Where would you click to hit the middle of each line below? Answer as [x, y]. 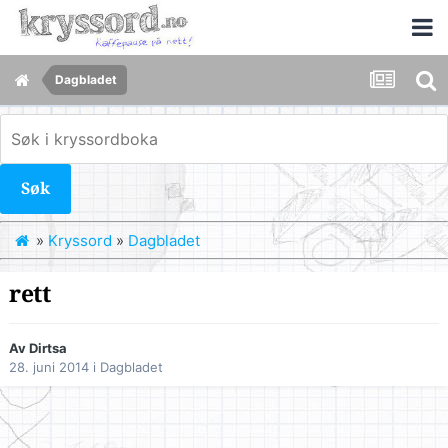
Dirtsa [48, 348]
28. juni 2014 [49, 367]
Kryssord [80, 240]
